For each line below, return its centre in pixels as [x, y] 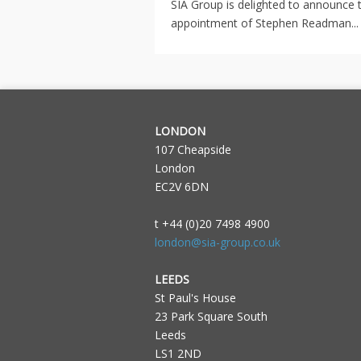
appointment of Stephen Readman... [265, 23]
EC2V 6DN [182, 187]
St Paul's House [195, 298]
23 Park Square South [211, 316]
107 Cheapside [193, 149]
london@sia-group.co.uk [218, 242]
